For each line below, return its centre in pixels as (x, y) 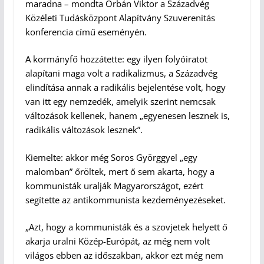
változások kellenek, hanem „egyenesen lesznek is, (127, 116)
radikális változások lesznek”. (84, 130)
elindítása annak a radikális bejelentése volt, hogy (125, 88)
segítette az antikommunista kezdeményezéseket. (125, 199)
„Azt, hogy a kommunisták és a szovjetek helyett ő (126, 227)
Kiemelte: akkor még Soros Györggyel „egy (111, 157)
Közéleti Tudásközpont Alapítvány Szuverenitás (120, 17)
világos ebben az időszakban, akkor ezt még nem (124, 255)
